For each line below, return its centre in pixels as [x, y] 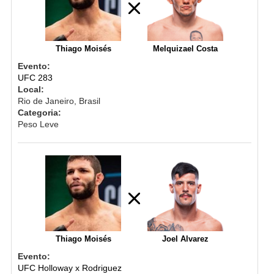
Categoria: [39, 112]
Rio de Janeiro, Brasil [59, 101]
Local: [31, 89]
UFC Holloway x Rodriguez [69, 268]
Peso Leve [38, 124]
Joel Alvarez [186, 239]
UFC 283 [35, 77]
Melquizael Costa [186, 48]
